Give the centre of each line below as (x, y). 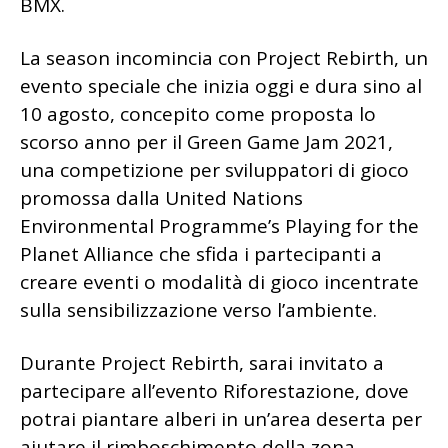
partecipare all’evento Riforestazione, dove (214, 391)
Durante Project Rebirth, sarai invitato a (202, 363)
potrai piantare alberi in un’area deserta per (221, 419)
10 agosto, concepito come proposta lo (198, 114)
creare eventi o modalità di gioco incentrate (219, 282)
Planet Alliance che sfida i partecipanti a (201, 254)
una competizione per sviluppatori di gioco (214, 170)
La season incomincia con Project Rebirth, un (224, 58)
